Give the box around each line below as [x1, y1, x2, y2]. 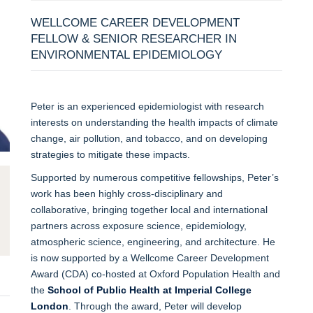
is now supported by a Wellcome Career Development [30, 252, 269, 263]
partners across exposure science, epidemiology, [30, 219, 247, 231]
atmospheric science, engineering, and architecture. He [30, 235, 275, 247]
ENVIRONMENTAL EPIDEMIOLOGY [30, 48, 222, 61]
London [30, 300, 68, 312]
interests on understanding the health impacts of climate [30, 116, 278, 128]
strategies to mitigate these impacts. [30, 148, 190, 160]
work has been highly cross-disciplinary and [30, 187, 223, 199]
